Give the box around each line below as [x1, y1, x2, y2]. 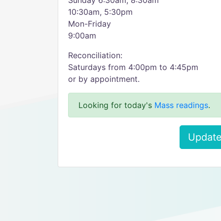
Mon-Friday [68, 19, 111, 29]
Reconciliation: [68, 50, 122, 60]
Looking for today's [78, 100, 154, 110]
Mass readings [154, 100, 208, 110]
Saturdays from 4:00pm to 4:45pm [68, 62, 198, 72]
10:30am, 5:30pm [68, 7, 133, 17]
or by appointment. [68, 74, 140, 84]
